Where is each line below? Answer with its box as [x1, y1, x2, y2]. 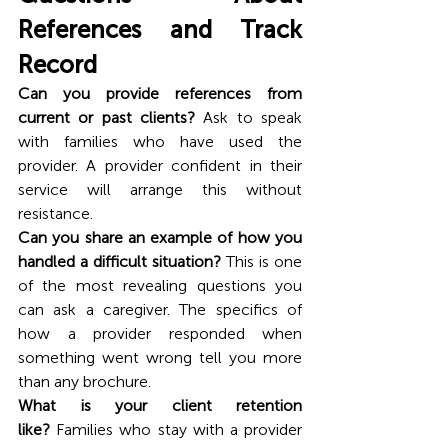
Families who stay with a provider [50, 419, 302, 439]
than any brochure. [18, 371, 151, 391]
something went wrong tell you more [18, 347, 302, 367]
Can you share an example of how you [18, 227, 302, 247]
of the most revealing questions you [18, 275, 302, 295]
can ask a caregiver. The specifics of [18, 299, 302, 319]
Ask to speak [195, 107, 302, 127]
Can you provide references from [18, 83, 302, 103]
